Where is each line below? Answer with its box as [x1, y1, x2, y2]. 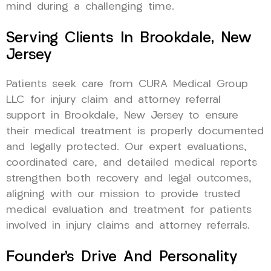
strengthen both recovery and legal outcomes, [6, 173, 252, 184]
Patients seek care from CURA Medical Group [6, 79, 248, 90]
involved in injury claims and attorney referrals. [6, 220, 250, 231]
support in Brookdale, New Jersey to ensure [6, 110, 238, 121]
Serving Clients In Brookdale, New [6, 30, 252, 46]
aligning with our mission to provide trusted [6, 189, 240, 200]
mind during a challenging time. [6, 1, 174, 12]
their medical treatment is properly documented [6, 126, 264, 137]
